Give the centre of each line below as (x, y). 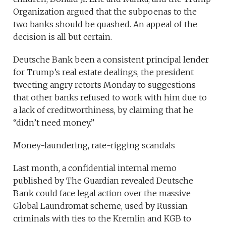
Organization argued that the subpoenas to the (105, 12)
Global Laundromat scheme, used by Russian (101, 206)
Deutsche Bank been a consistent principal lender (111, 60)
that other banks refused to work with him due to (110, 98)
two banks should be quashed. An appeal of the (105, 24)
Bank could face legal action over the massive (102, 193)
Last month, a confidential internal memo (95, 168)
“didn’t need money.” (54, 123)
